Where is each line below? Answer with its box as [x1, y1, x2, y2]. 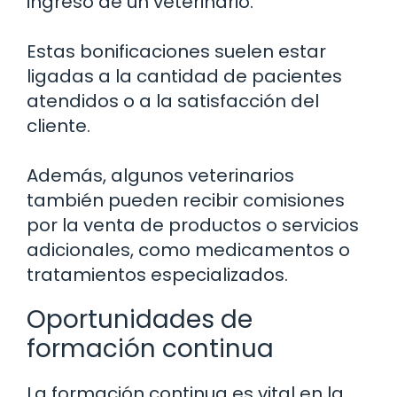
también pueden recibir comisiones [27, 188, 345, 214]
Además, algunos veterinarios [27, 163, 294, 189]
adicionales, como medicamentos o [27, 237, 350, 263]
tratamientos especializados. [27, 262, 288, 288]
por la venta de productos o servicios [27, 213, 359, 238]
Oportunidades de [27, 302, 253, 338]
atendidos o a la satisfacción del [27, 89, 319, 114]
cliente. [27, 113, 90, 139]
